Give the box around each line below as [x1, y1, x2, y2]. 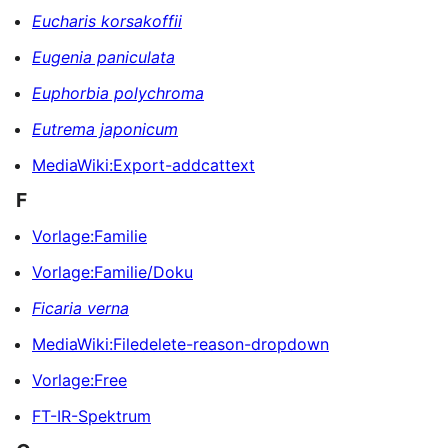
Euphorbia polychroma [32, 82, 204, 103]
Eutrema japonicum [32, 118, 178, 139]
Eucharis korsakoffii [32, 10, 182, 31]
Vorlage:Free [32, 369, 127, 390]
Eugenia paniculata [32, 46, 175, 67]
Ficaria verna [32, 297, 129, 318]
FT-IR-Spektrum [32, 405, 151, 426]
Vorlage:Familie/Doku [32, 261, 193, 282]
